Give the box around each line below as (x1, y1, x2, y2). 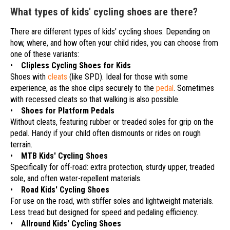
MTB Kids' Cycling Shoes (21, 151, 108, 161)
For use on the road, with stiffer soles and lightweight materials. (10, 196, 214, 206)
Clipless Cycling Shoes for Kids (21, 61, 131, 71)
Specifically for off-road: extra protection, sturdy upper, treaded (10, 162, 215, 172)
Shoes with (10, 72, 48, 82)
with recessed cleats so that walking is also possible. (10, 94, 180, 105)
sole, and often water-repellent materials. (10, 174, 142, 184)
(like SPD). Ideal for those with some (67, 72, 188, 82)
